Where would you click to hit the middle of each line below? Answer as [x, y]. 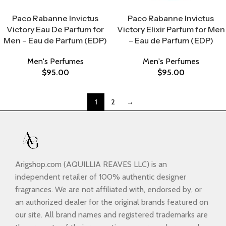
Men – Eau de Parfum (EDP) [55, 40]
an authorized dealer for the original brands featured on [112, 202]
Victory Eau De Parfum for [55, 29]
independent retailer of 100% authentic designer [101, 177]
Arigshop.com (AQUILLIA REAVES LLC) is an [91, 164]
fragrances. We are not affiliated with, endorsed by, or [108, 190]
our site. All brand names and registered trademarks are [111, 215]
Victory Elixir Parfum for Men [171, 29]
